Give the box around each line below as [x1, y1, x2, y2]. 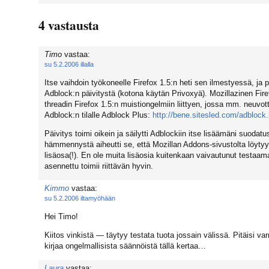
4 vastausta [38, 15, 99, 34]
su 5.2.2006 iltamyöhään [44, 195, 115, 202]
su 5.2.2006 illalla [44, 61, 94, 68]
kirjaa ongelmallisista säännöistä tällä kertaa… [44, 241, 206, 250]
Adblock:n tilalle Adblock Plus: [44, 110, 153, 119]
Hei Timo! [44, 211, 78, 221]
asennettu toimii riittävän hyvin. [44, 161, 153, 171]
